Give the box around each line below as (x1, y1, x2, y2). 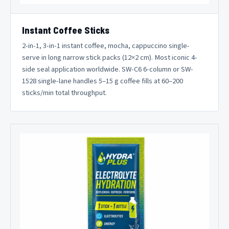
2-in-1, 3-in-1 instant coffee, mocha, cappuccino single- (22, 40, 190, 52)
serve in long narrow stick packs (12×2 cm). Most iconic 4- (22, 52, 197, 63)
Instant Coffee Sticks (22, 25, 110, 36)
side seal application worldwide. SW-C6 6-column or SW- (22, 64, 193, 75)
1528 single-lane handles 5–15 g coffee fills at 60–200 (22, 76, 183, 87)
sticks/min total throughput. (22, 87, 107, 99)
